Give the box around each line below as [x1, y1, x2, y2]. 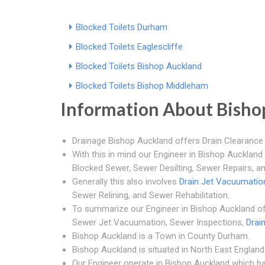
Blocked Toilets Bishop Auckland [76, 60, 202, 72]
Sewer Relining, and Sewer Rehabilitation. [72, 189, 230, 201]
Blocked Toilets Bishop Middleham [76, 80, 208, 91]
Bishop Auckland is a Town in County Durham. [72, 230, 250, 241]
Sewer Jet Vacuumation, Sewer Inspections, [72, 216, 246, 228]
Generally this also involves [72, 176, 179, 187]
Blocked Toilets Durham [76, 21, 167, 33]
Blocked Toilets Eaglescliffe [76, 41, 183, 52]
